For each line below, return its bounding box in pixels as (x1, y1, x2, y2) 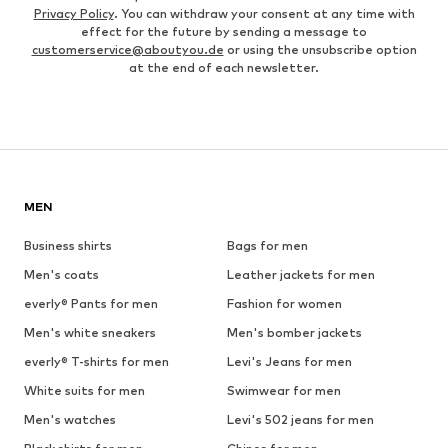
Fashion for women (226, 295, 342, 311)
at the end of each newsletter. (129, 59, 319, 75)
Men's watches (24, 411, 116, 427)
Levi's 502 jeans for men (226, 411, 374, 427)
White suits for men (24, 382, 145, 398)
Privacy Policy (33, 5, 114, 21)
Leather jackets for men (226, 266, 375, 282)
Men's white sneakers (24, 324, 156, 340)
